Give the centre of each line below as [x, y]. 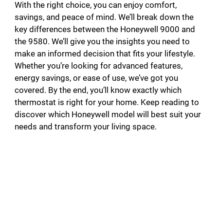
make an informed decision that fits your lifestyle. [105, 53]
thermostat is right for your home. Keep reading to [107, 102]
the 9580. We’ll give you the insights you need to [102, 41]
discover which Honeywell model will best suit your [108, 114]
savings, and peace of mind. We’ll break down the [104, 17]
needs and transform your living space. [86, 126]
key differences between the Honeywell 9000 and [105, 29]
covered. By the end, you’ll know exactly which [98, 90]
